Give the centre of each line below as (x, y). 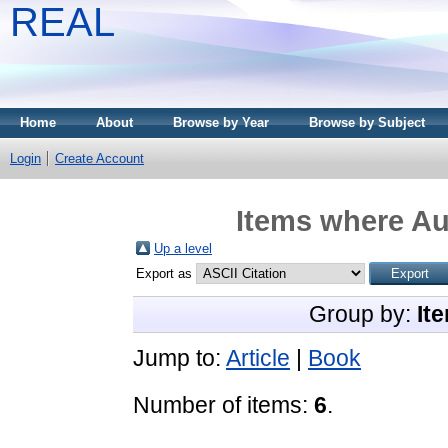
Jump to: (179, 357)
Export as (166, 273)
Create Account (99, 158)
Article (258, 357)
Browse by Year (221, 122)
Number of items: (223, 404)
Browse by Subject (367, 122)
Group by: (362, 313)
